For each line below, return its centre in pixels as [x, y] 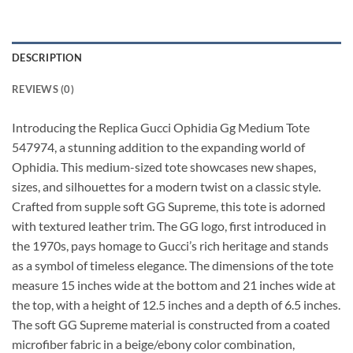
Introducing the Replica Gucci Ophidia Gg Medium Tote [161, 128]
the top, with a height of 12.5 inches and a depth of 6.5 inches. [176, 305]
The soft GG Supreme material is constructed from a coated [171, 325]
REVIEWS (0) [43, 89]
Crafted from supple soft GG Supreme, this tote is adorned [169, 206]
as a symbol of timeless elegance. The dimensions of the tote [173, 266]
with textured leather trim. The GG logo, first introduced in [169, 226]
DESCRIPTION [47, 58]
